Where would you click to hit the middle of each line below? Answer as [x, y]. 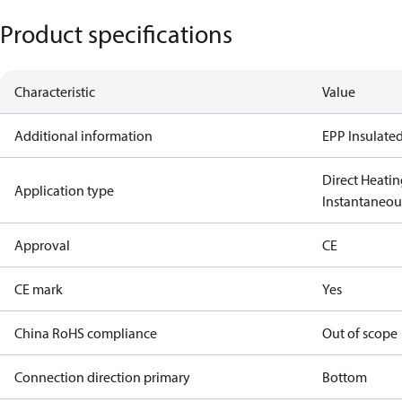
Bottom [345, 377]
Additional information [83, 135]
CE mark [39, 289]
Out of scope [360, 333]
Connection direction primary [102, 377]
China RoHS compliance [86, 333]
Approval [42, 245]
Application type [64, 190]
